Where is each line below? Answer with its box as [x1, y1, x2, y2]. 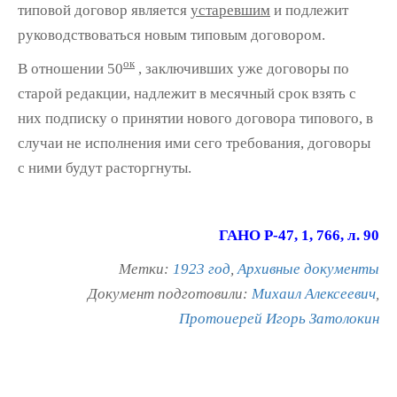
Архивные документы [237, 260, 379, 277]
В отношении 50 [18, 59, 123, 77]
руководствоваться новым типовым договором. [18, 26, 325, 43]
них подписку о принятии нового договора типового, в [18, 109, 373, 127]
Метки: [119, 260, 173, 277]
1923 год [173, 260, 230, 277]
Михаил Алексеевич [252, 284, 376, 302]
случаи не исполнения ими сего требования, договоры [18, 134, 370, 152]
